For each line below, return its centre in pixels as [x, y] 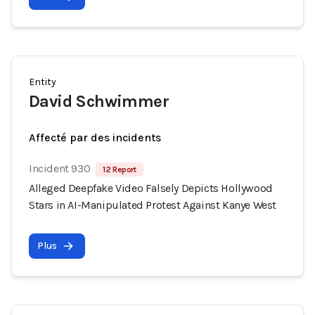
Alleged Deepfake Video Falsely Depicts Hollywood [151, 188]
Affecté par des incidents [95, 137]
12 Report [120, 169]
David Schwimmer [99, 101]
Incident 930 [60, 168]
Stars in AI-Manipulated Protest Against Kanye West [153, 205]
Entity [43, 82]
